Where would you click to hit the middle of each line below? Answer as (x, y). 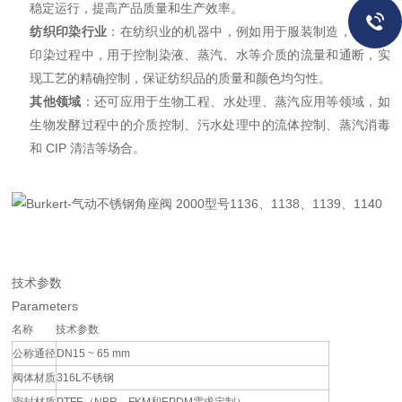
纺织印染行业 (69, 31)
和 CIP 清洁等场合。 (88, 148)
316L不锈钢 (86, 378)
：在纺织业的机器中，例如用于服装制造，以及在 (249, 31)
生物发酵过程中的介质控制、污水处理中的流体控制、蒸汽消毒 (210, 125)
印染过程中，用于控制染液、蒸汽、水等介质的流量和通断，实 (210, 55)
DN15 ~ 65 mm (94, 354)
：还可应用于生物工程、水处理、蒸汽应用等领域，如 (236, 101)
